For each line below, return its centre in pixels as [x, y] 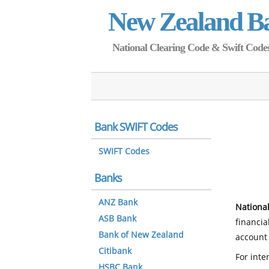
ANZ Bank [118, 203]
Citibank [115, 251]
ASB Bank [117, 219]
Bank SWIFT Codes [136, 127]
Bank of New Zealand [141, 235]
